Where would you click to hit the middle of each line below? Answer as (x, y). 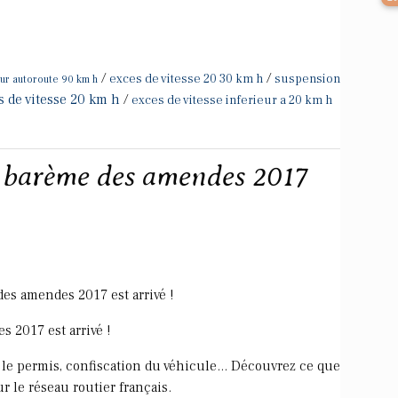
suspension (307, 79)
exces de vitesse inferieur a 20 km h (232, 100)
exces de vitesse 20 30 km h (186, 79)
